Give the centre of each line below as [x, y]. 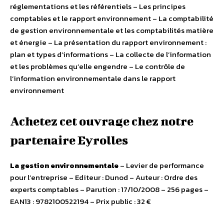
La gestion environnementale [64, 165]
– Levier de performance [161, 165]
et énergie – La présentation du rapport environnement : [108, 42]
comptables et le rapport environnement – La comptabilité [112, 18]
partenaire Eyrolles [69, 140]
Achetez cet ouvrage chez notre [102, 121]
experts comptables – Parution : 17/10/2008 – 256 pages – [109, 189]
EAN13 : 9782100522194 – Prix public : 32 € [80, 201]
